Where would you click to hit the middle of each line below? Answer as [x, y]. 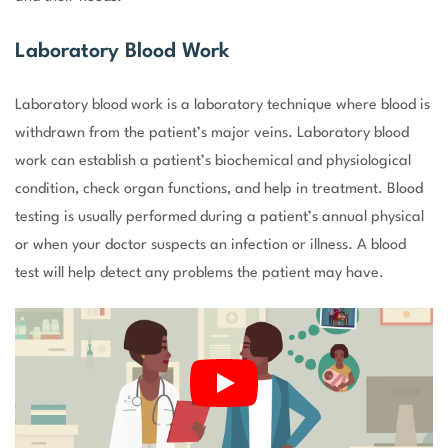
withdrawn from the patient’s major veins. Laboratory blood [212, 133]
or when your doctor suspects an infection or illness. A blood [210, 245]
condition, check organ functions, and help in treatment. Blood [219, 189]
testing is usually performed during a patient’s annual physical [219, 217]
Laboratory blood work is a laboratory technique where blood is [222, 105]
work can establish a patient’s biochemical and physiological [213, 161]
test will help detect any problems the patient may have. [199, 273]
